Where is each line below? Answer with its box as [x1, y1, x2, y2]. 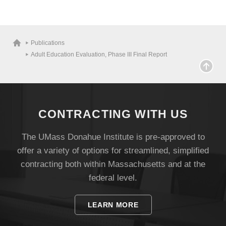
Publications [31, 39, 65, 46]
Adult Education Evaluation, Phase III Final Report [31, 51, 167, 58]
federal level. [89, 173, 137, 183]
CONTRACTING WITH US [38, 107, 188, 121]
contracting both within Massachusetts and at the [21, 159, 205, 169]
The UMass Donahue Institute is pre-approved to [21, 132, 205, 142]
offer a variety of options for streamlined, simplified [17, 146, 209, 155]
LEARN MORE [87, 201, 139, 209]
